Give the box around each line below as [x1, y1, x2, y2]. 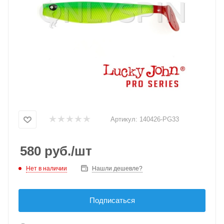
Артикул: [110, 115, 137, 123]
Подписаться [89, 196, 135, 204]
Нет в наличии [26, 164, 67, 172]
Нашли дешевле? [92, 165, 142, 172]
